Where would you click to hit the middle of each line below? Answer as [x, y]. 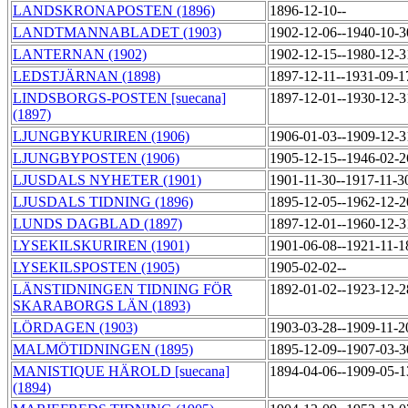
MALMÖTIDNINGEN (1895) [103, 350]
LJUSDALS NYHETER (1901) [107, 180]
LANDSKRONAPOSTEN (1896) [114, 11]
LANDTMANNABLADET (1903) [117, 33]
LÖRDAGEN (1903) [75, 328]
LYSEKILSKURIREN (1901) [101, 246]
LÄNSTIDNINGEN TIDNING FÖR [122, 290]
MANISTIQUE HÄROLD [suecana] [121, 372]
